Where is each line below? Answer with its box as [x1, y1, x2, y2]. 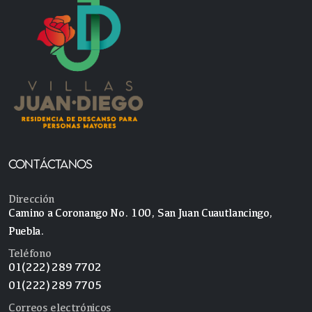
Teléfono [8, 246, 52, 260]
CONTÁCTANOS [8, 156, 93, 171]
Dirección [8, 192, 54, 205]
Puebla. [8, 224, 45, 237]
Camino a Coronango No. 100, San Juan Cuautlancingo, [8, 205, 274, 219]
